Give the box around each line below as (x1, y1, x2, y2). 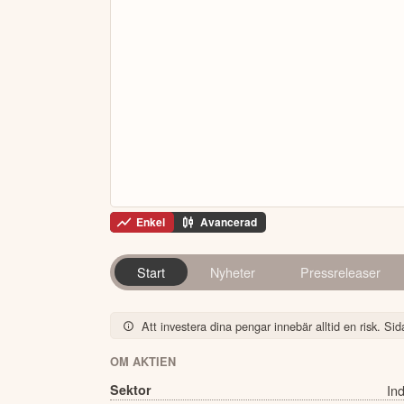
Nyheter (209, 262, 255, 282)
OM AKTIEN (110, 353, 176, 371)
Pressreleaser (299, 262, 381, 282)
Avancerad (200, 214, 257, 231)
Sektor (110, 380, 151, 399)
